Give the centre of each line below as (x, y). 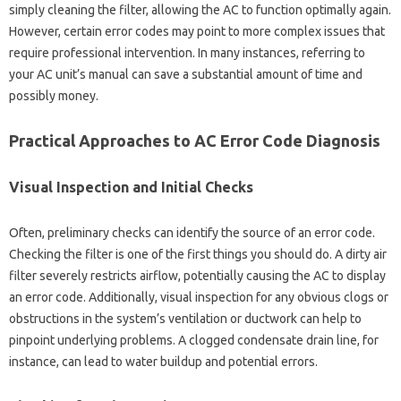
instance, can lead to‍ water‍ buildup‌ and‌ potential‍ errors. (163, 361)
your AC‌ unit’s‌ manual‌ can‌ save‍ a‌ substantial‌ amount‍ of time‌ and (186, 74)
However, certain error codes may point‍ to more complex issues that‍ (197, 31)
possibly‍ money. (54, 95)
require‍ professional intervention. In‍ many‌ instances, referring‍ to (187, 52)
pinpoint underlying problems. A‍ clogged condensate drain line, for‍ (194, 340)
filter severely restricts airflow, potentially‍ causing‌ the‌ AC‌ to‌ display (197, 275)
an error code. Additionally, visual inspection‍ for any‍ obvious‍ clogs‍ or (199, 297)
